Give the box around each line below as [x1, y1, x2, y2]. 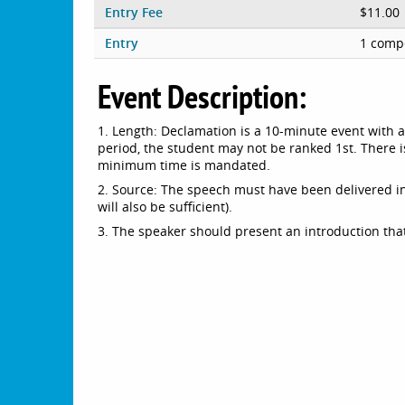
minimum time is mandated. [98, 155, 271, 174]
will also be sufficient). [98, 197, 233, 215]
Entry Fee [104, 3, 163, 21]
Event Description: [98, 74, 307, 118]
